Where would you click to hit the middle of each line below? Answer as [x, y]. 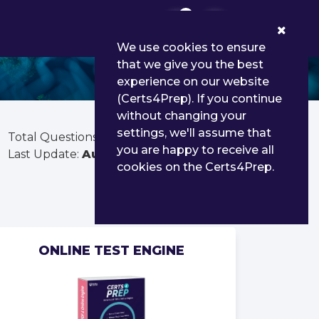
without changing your [182, 116]
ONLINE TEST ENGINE [111, 251]
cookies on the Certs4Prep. [195, 167]
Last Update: [45, 154]
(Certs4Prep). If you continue [199, 99]
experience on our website [193, 82]
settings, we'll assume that [194, 133]
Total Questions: [55, 137]
